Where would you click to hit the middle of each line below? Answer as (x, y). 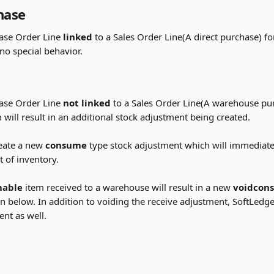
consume (66, 145)
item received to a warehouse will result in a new (128, 187)
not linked (87, 103)
